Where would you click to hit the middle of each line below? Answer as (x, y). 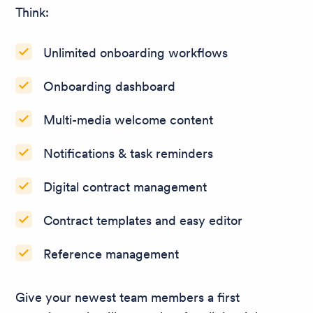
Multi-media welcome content (128, 119)
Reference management (111, 254)
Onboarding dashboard (109, 86)
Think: (32, 12)
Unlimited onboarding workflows (136, 52)
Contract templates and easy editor (143, 220)
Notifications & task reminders (128, 153)
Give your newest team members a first (128, 297)
